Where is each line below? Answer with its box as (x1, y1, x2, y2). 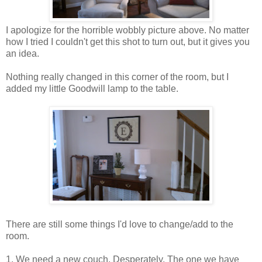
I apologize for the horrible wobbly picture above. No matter (6, 25, 249, 35)
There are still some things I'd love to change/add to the (6, 219, 233, 229)
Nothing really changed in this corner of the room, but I (6, 71, 229, 82)
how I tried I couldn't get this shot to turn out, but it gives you (6, 36, 250, 47)
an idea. (6, 48, 39, 58)
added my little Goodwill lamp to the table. (6, 83, 178, 94)
